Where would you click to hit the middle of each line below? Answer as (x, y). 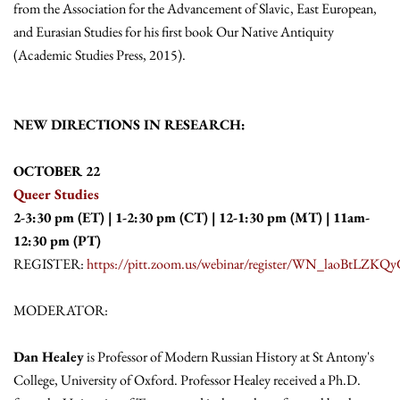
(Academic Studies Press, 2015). (100, 55)
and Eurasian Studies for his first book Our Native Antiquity (174, 32)
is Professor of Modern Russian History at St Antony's (229, 357)
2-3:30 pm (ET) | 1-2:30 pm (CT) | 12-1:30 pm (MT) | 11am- (192, 218)
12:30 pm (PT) (57, 241)
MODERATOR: (61, 311)
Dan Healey (49, 357)
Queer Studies (56, 195)
